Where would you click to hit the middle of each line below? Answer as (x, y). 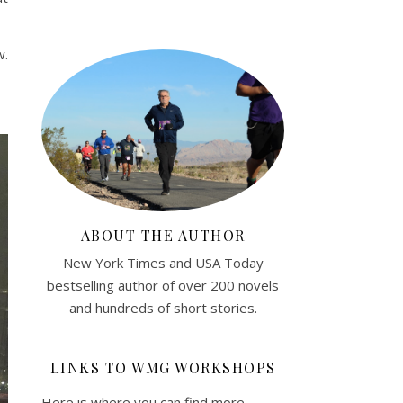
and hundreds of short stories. (163, 307)
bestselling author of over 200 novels (163, 285)
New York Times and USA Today (163, 262)
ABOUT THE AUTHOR (163, 235)
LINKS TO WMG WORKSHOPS (163, 367)
